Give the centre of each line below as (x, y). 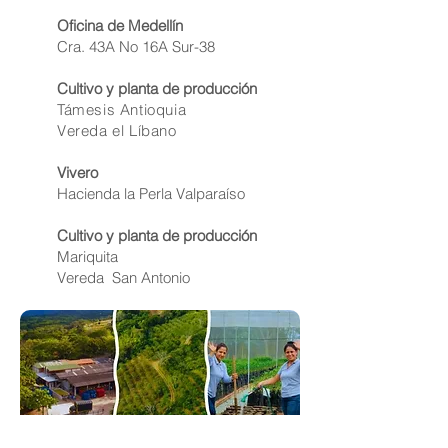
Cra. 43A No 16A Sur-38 (136, 46)
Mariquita (89, 256)
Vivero (77, 172)
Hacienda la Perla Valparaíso (151, 193)
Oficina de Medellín (120, 25)
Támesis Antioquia (122, 109)
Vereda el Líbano (117, 130)
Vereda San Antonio (123, 277)
